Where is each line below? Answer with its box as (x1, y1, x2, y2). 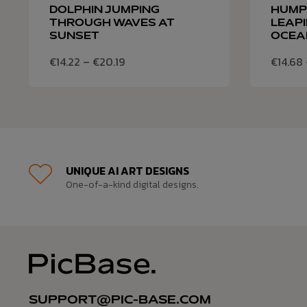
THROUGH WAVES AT (49, 19, 175, 29)
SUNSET (49, 32, 99, 42)
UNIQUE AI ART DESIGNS (66, 162, 189, 180)
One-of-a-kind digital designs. (66, 177, 199, 193)
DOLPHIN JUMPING (49, 5, 160, 16)
